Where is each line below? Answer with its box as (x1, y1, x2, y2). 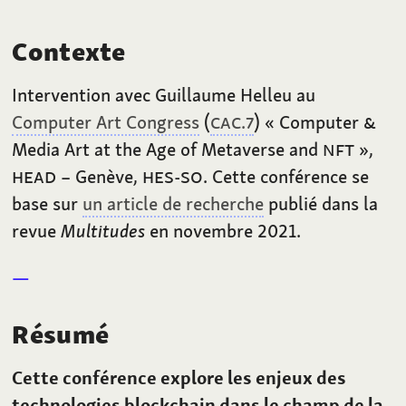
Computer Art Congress (12, 110, 200, 135)
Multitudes (61, 218, 146, 244)
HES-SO (142, 164, 204, 189)
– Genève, (56, 164, 143, 189)
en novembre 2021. (145, 218, 302, 244)
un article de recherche (82, 191, 265, 217)
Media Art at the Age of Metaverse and (12, 137, 324, 162)
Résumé (12, 316, 110, 352)
